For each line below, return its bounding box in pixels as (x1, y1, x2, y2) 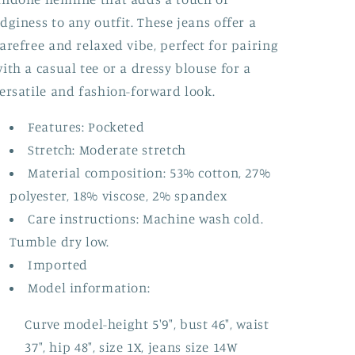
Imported (28, 257, 89, 273)
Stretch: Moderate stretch (28, 142, 186, 158)
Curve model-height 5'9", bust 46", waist (25, 316, 269, 333)
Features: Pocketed (28, 119, 145, 136)
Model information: (28, 280, 151, 296)
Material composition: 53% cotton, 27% (28, 165, 271, 181)
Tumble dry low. (10, 234, 109, 250)
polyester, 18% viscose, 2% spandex (10, 188, 227, 204)
